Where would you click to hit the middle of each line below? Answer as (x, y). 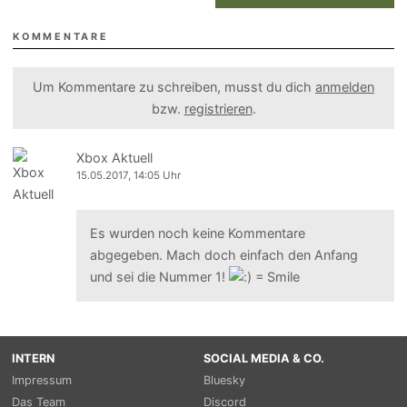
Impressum (41, 380)
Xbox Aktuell (115, 157)
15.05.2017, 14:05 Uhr (129, 175)
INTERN (33, 358)
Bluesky (224, 380)
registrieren (218, 108)
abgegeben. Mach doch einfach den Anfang (223, 255)
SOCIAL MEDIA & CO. (264, 358)
